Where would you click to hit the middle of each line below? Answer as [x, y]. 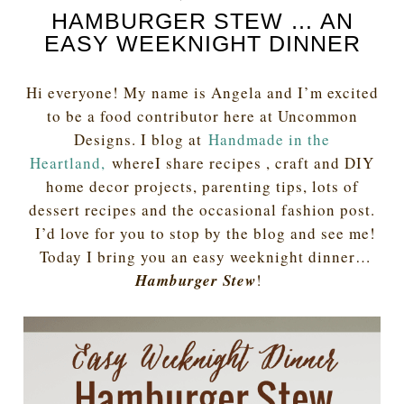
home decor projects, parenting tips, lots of [202, 186]
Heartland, [68, 163]
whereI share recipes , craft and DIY [240, 163]
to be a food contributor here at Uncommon [202, 116]
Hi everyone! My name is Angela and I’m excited [202, 92]
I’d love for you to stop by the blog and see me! [202, 233]
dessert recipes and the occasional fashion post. [202, 210]
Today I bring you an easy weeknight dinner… [202, 257]
